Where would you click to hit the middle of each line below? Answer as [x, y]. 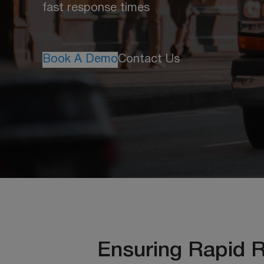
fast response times [96, 8]
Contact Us [149, 59]
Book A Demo [80, 59]
